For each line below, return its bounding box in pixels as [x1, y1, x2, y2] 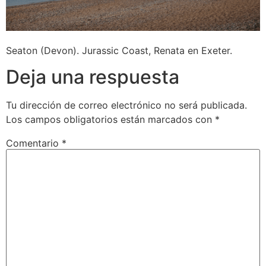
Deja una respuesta [6, 65, 179, 89]
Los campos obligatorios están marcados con [6, 113, 215, 126]
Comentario [6, 137, 62, 150]
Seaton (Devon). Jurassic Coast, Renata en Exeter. [6, 44, 232, 56]
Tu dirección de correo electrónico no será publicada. [6, 99, 247, 112]
